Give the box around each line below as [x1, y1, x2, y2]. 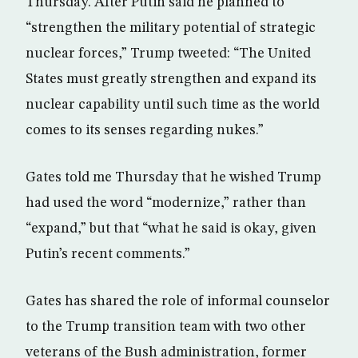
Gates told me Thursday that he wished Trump [26, 169, 321, 185]
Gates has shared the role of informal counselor [26, 293, 330, 308]
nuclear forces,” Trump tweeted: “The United [26, 46, 311, 61]
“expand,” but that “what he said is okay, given [26, 221, 316, 236]
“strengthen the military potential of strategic [26, 20, 316, 35]
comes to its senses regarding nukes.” [26, 122, 264, 137]
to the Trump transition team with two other [26, 319, 306, 334]
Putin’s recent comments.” [26, 246, 190, 261]
